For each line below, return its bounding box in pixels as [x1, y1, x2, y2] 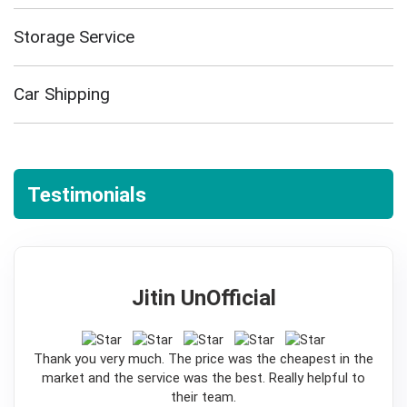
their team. [171, 389, 236, 405]
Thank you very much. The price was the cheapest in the [34, 351, 373, 367]
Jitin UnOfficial [131, 285, 276, 311]
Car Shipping [14, 84, 110, 104]
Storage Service [14, 26, 134, 47]
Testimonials [27, 182, 146, 206]
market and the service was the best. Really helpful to [42, 370, 365, 386]
